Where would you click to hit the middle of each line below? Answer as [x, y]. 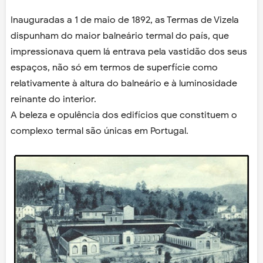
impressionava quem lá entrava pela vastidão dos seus [129, 52]
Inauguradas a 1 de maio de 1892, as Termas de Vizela [125, 20]
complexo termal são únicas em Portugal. [100, 131]
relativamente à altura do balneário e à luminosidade [124, 84]
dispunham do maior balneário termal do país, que [120, 36]
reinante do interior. [53, 100]
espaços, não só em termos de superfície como [114, 68]
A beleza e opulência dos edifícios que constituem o [124, 115]
